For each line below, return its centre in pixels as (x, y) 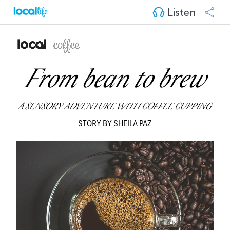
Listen (180, 11)
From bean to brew (115, 81)
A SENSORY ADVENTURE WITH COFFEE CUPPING (115, 107)
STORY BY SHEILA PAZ (115, 123)
